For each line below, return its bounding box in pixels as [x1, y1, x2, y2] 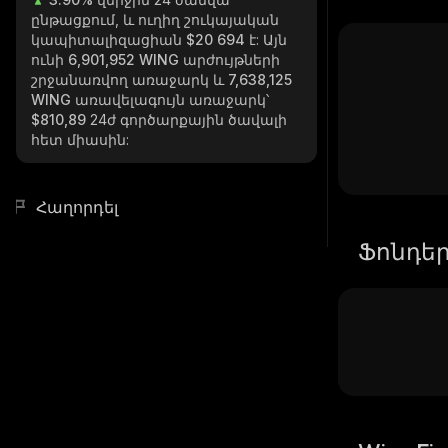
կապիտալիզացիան [31, 31, 186, 48]
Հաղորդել [36, 197, 118, 217]
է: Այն [245, 31, 287, 48]
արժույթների [183, 51, 280, 68]
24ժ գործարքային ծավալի [90, 111, 287, 128]
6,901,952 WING [68, 51, 183, 68]
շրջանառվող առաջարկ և [31, 71, 228, 88]
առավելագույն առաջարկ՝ [75, 91, 269, 108]
